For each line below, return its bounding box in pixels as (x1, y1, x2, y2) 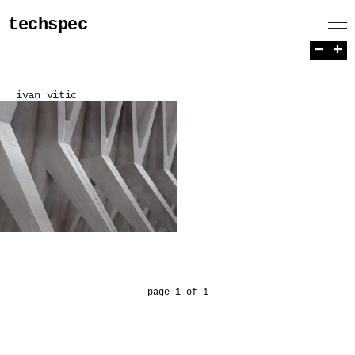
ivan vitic (16, 89, 78, 101)
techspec (8, 15, 88, 35)
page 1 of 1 (147, 286, 208, 298)
